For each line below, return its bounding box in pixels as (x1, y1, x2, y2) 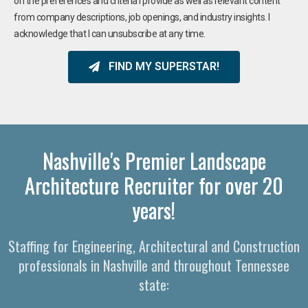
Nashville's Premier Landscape (42, 144, 266, 176)
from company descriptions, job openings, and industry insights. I (14, 11, 270, 23)
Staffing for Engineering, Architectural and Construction (8, 235, 300, 256)
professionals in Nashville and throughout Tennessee (19, 254, 289, 276)
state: (139, 274, 169, 295)
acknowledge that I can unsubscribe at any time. (14, 27, 206, 39)
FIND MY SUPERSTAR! (109, 60, 219, 74)
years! (133, 194, 175, 225)
